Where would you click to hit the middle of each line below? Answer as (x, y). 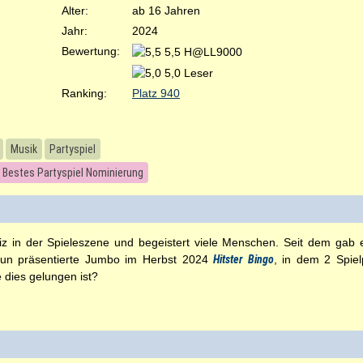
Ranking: (84, 93)
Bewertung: (91, 51)
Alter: (75, 11)
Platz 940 (156, 93)
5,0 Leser (189, 73)
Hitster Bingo (243, 259)
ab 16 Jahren (166, 11)
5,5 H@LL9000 (203, 51)
